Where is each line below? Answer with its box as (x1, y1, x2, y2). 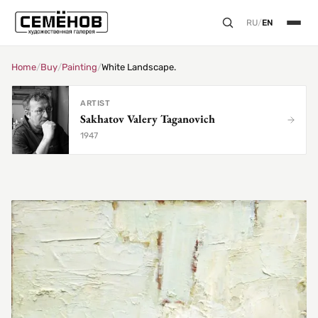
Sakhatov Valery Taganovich (80, 111, 215, 127)
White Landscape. (102, 62, 176, 72)
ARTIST (80, 99, 111, 109)
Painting (62, 62, 97, 72)
